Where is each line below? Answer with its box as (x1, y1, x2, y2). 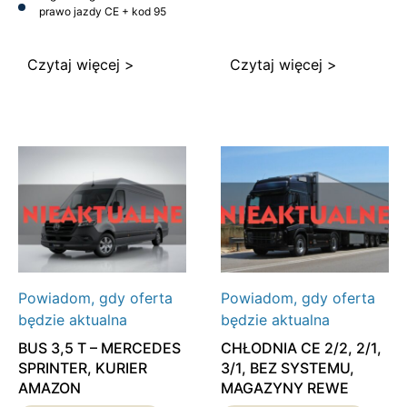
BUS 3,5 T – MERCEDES (18, 339, 181, 358)
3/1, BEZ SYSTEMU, (220, 359, 354, 378)
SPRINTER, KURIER (18, 359, 147, 378)
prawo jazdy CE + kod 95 (39, 5, 166, 19)
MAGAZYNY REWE (220, 379, 349, 398)
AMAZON (18, 379, 81, 398)
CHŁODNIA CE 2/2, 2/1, (220, 339, 382, 358)
